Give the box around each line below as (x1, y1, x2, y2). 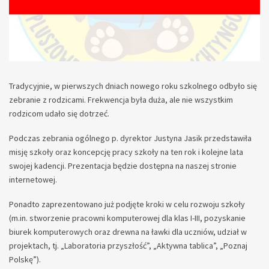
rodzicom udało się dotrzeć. (9, 107, 109, 119)
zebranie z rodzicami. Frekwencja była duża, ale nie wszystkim (9, 94, 233, 105)
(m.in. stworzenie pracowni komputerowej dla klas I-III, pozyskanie (9, 212, 246, 223)
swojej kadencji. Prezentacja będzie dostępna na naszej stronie (9, 160, 237, 171)
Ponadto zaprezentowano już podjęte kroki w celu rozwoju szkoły (9, 198, 245, 210)
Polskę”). (9, 253, 41, 265)
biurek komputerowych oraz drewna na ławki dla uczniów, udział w (9, 226, 247, 237)
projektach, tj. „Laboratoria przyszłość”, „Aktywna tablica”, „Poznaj (9, 240, 247, 251)
